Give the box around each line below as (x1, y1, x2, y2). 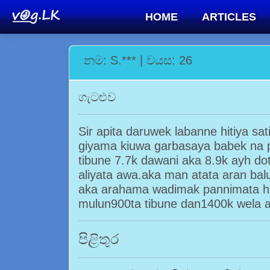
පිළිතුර (78, 231, 119, 247)
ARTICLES (201, 11, 256, 23)
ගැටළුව (78, 90, 116, 104)
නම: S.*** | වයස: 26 (84, 54, 192, 67)
